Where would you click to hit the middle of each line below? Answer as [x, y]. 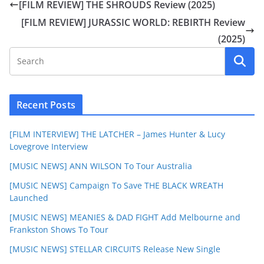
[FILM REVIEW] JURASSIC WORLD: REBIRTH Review [133, 22]
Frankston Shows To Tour [59, 229]
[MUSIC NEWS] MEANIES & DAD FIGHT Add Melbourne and [125, 217]
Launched [29, 197]
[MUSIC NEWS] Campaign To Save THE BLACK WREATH [116, 185]
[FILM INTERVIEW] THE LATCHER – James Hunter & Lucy [117, 134]
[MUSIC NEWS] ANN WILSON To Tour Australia [101, 166]
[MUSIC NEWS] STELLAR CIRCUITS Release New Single [115, 249]
